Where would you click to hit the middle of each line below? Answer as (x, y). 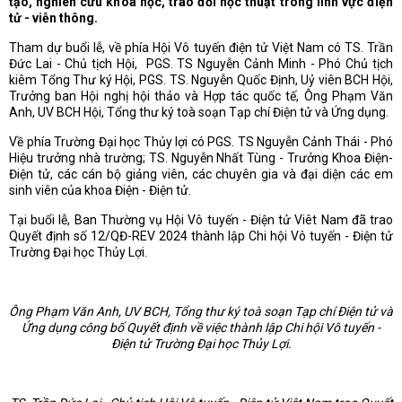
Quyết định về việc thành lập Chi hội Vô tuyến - (252, 328)
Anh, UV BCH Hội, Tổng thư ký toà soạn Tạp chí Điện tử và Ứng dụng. (199, 113)
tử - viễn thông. (53, 18)
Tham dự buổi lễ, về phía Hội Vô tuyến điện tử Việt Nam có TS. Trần (201, 48)
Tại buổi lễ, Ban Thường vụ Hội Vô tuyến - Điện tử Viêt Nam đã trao (201, 220)
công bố (100, 328)
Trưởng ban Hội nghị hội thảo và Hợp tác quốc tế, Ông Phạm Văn (201, 96)
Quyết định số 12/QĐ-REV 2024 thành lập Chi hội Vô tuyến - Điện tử (201, 236)
